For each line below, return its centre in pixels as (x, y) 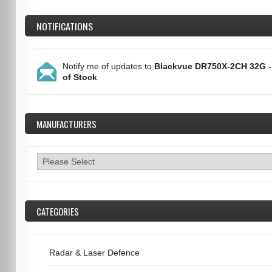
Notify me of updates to (108, 66)
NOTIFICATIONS (64, 26)
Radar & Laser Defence (94, 253)
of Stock (80, 77)
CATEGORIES (57, 211)
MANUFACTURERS (66, 124)
